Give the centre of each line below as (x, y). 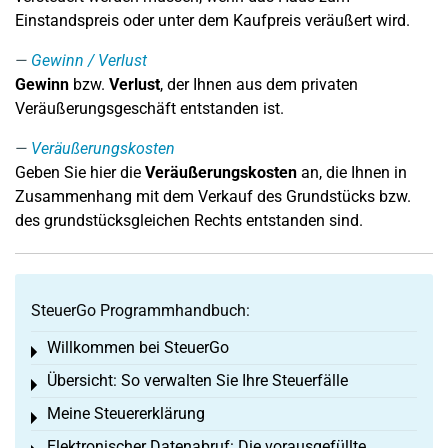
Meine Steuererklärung (126, 413)
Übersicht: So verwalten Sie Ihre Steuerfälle (197, 380)
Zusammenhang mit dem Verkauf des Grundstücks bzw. (213, 196)
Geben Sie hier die (80, 172)
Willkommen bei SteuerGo (138, 347)
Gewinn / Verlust (89, 60)
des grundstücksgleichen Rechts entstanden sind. (189, 220)
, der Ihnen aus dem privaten (259, 84)
